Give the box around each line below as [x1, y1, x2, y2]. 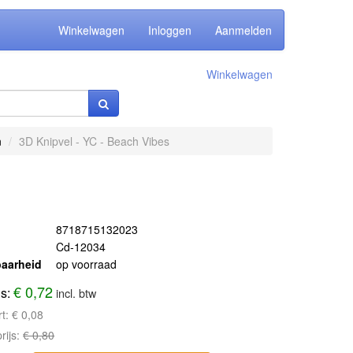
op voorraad [56, 256, 117, 272]
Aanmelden [215, 22, 272, 38]
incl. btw [56, 284, 97, 301]
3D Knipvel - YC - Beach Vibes [18, 133, 169, 149]
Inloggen [148, 22, 191, 38]
